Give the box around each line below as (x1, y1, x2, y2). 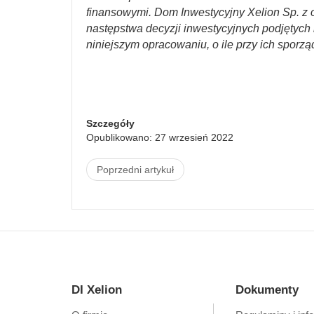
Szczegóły (86, 118, 135, 129)
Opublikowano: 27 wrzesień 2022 (86, 132, 233, 143)
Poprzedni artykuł (97, 164, 174, 175)
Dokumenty (235, 283, 299, 296)
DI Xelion (71, 283, 122, 296)
